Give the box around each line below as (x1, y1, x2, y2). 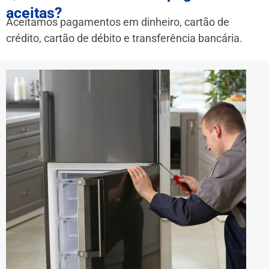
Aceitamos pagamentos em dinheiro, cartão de (6, 15, 229, 28)
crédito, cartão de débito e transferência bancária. (6, 31, 243, 44)
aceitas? (6, 4, 62, 22)
